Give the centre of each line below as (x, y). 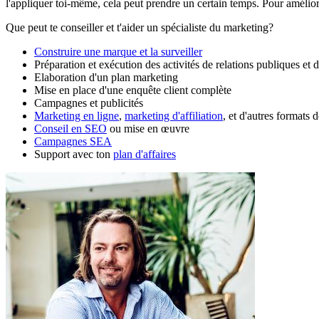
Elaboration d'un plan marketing (106, 77)
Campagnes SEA (73, 141)
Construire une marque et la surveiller (118, 51)
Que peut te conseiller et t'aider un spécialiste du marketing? (140, 27)
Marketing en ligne (77, 115)
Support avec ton (74, 154)
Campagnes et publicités (89, 103)
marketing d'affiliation (174, 115)
